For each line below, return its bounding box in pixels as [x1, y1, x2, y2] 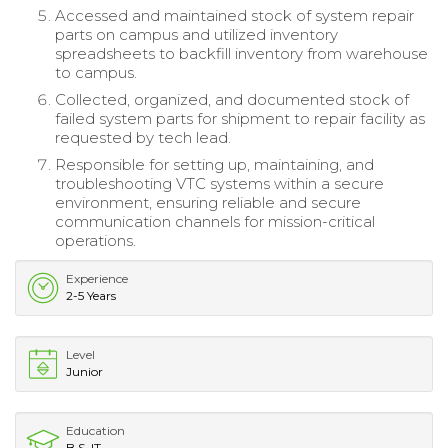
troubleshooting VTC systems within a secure [55, 173, 384, 193]
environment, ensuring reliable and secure [55, 192, 361, 212]
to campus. [55, 62, 137, 82]
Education [66, 422, 125, 438]
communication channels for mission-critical [55, 211, 375, 231]
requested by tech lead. [55, 127, 231, 147]
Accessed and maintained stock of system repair [55, 5, 414, 25]
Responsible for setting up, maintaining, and [55, 154, 374, 174]
